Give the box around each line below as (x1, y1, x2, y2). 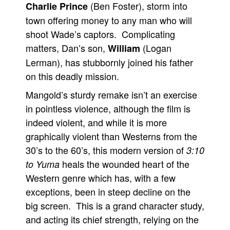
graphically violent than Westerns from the (26, 129, 197, 143)
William (108, 42, 140, 55)
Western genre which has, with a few (26, 171, 176, 184)
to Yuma (26, 158, 60, 170)
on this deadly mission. (26, 69, 119, 83)
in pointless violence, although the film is (26, 102, 190, 115)
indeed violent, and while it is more (26, 116, 167, 129)
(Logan (140, 41, 171, 54)
